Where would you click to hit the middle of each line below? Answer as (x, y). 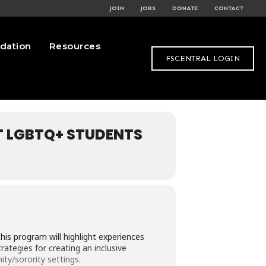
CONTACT (229, 8)
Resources (75, 46)
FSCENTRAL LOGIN (202, 58)
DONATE (185, 8)
